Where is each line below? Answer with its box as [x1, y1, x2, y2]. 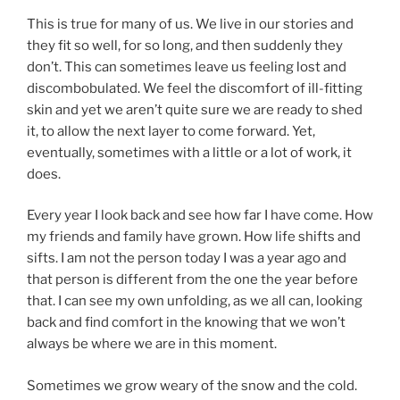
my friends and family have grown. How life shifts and [27, 229, 361, 245]
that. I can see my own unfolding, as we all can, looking [27, 293, 362, 309]
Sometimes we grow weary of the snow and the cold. [27, 377, 357, 394]
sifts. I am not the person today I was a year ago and [27, 250, 346, 266]
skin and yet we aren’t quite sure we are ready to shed [27, 101, 362, 118]
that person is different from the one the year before [27, 271, 358, 287]
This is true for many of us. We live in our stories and [27, 15, 354, 32]
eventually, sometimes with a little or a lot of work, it [27, 144, 352, 161]
